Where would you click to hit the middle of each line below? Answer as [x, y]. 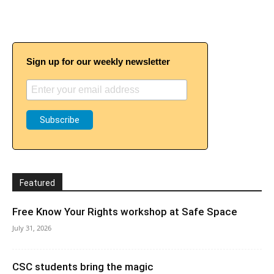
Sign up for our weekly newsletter [98, 61]
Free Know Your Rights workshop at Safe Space [125, 212]
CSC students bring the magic [83, 267]
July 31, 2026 [32, 228]
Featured [37, 183]
